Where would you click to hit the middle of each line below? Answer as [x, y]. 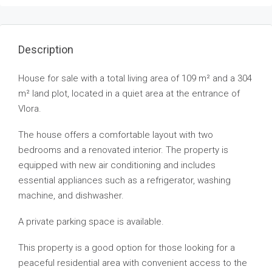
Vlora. [30, 109]
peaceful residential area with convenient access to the [133, 263]
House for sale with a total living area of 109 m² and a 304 [135, 78]
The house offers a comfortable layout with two [116, 135]
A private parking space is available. [91, 222]
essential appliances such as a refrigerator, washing [124, 180]
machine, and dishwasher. [71, 195]
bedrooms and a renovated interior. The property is [123, 150]
